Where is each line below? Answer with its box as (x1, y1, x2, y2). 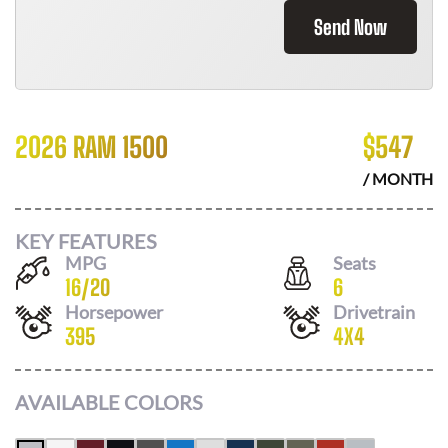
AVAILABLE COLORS (15, 390, 203, 414)
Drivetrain (333, 300, 415, 323)
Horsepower (65, 300, 163, 323)
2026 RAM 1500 (15, 130, 168, 164)
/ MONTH (363, 169, 433, 188)
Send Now (314, 15, 387, 39)
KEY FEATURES (15, 228, 157, 253)
